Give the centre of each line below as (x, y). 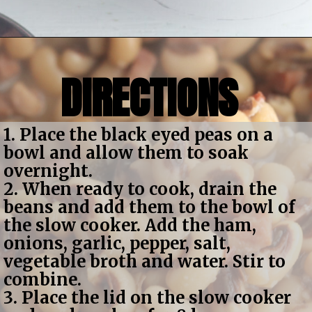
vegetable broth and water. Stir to (145, 262)
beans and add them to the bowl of (150, 208)
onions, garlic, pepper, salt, (117, 244)
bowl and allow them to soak (126, 153)
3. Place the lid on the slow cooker (148, 298)
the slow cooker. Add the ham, (130, 226)
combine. (43, 280)
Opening (58, 57)
